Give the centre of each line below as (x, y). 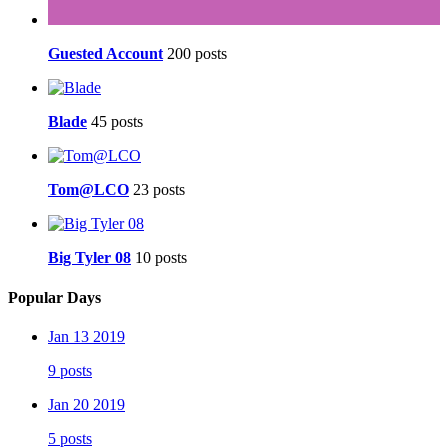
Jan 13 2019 (86, 336)
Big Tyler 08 (89, 258)
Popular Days (54, 297)
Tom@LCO (88, 190)
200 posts (197, 54)
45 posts (117, 122)
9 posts (70, 370)
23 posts (159, 190)
